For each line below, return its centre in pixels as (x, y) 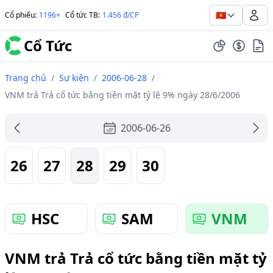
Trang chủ (26, 78)
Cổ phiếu (20, 15)
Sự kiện (74, 78)
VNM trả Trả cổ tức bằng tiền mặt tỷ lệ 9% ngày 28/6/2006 (122, 95)
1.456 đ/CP (121, 15)
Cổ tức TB (82, 15)
